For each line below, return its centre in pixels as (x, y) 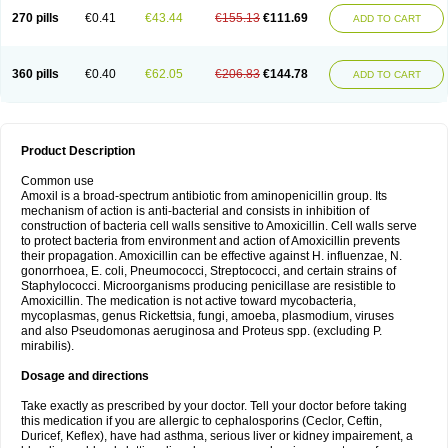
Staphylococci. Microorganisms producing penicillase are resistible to (208, 286)
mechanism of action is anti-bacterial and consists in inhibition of (195, 211)
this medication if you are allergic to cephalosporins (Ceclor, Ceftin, (201, 421)
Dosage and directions (85, 376)
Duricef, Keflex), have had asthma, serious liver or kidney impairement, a (217, 436)
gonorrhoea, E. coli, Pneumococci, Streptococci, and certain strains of (208, 271)
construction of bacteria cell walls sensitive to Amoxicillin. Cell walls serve (219, 226)
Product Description (78, 151)
